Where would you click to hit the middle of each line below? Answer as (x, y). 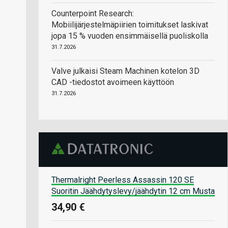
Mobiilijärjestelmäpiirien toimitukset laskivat (130, 25)
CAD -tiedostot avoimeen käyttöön (113, 82)
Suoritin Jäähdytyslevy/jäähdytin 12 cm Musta (133, 191)
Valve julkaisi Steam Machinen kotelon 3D (125, 71)
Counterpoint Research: (93, 13)
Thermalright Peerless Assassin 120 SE (123, 180)
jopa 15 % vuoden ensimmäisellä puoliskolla (130, 36)
